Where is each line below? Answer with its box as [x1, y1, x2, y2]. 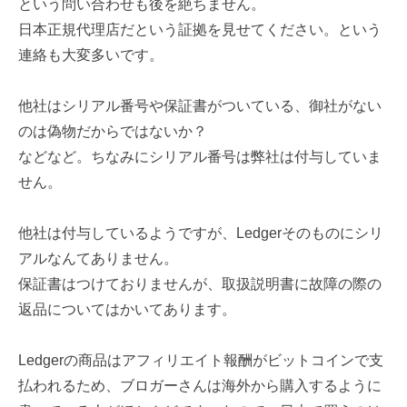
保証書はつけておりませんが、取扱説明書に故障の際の [18, 275, 382, 293]
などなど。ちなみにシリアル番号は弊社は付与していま [18, 148, 382, 165]
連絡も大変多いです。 [18, 46, 164, 64]
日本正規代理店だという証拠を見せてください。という [18, 21, 382, 38]
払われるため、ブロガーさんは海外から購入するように [18, 377, 382, 394]
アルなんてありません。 [18, 250, 178, 267]
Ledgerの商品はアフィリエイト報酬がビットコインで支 [18, 352, 383, 369]
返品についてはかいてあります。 [18, 301, 236, 318]
